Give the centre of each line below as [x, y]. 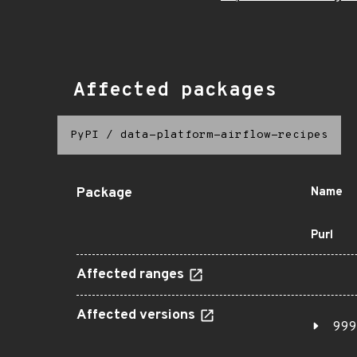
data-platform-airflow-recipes [224, 135]
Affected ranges [132, 275]
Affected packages [175, 91]
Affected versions [137, 316]
